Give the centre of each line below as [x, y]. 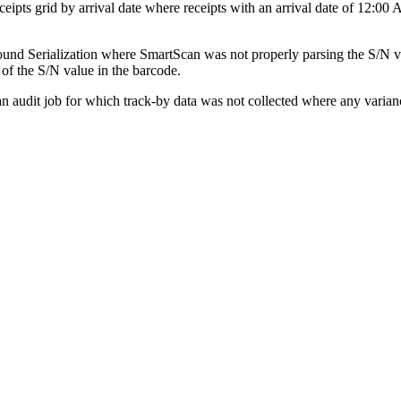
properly [275, 55]
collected [273, 101]
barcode [155, 71]
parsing [323, 55]
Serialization [63, 55]
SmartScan [170, 55]
